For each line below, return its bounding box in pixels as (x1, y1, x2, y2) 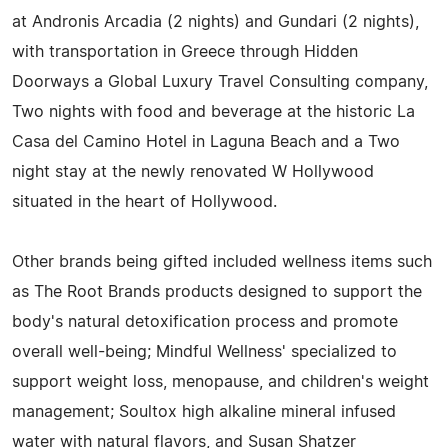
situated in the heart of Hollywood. (12, 193, 277, 210)
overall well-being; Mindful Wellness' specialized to (12, 343, 397, 360)
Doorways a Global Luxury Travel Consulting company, (12, 73, 428, 90)
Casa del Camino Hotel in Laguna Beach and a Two (12, 133, 400, 150)
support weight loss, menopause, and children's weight (12, 373, 429, 390)
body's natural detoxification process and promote (12, 313, 398, 330)
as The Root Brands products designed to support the (12, 283, 422, 300)
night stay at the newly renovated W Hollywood (12, 163, 374, 180)
